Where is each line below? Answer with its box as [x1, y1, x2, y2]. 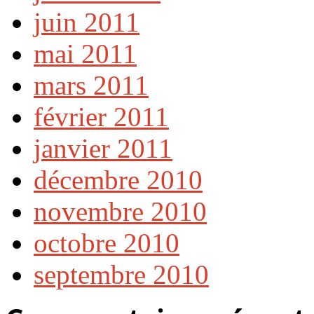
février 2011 [34, 101, 169, 132]
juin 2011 [34, 6, 139, 37]
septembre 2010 [34, 259, 209, 289]
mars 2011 [34, 69, 149, 100]
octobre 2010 [34, 227, 179, 258]
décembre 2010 [34, 164, 203, 195]
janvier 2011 [34, 132, 172, 163]
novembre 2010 [34, 196, 207, 226]
